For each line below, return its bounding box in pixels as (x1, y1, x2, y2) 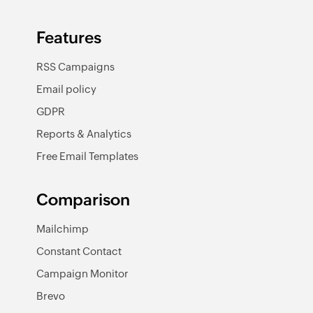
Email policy (36, 83, 96, 95)
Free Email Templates (36, 150, 138, 162)
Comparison (36, 191, 130, 209)
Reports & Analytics (36, 128, 131, 140)
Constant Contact (36, 245, 122, 257)
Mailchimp (36, 223, 89, 235)
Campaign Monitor (36, 268, 129, 279)
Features (36, 29, 101, 47)
